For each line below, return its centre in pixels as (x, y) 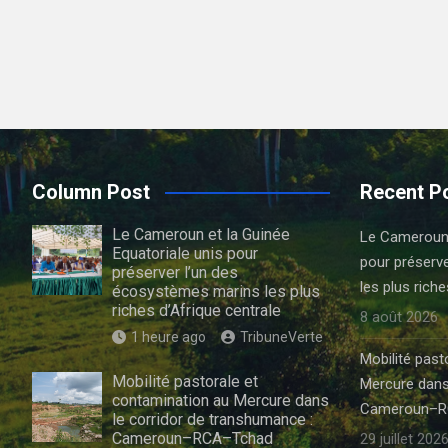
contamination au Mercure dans (220, 400)
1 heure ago (168, 337)
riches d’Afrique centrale (196, 310)
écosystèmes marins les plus (216, 291)
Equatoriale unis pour (185, 253)
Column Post (91, 192)
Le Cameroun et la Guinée (201, 234)
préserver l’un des (175, 272)
